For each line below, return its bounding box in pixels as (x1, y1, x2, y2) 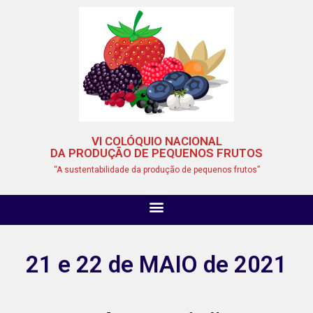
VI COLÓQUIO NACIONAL (91, 134, 222, 149)
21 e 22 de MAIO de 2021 (26, 251, 287, 279)
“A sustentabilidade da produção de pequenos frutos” (53, 165, 260, 175)
